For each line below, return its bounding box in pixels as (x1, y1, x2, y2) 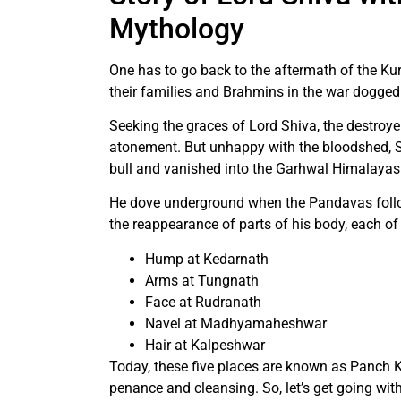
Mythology (109, 11, 244, 46)
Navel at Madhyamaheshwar (145, 314, 327, 332)
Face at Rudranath (145, 293, 261, 311)
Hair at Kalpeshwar (145, 336, 265, 354)
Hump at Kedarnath (145, 250, 269, 268)
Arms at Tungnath (145, 271, 259, 289)
